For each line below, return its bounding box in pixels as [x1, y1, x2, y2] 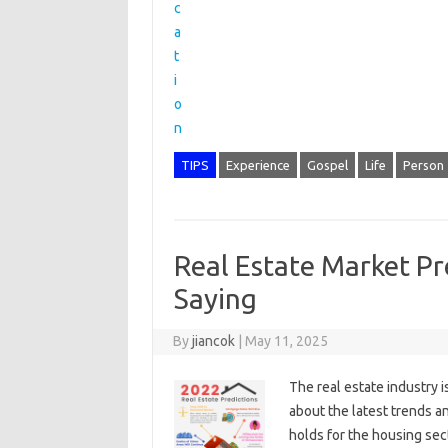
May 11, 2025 [245, 333, 329, 349]
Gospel [306, 158, 348, 172]
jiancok [192, 333, 236, 349]
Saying [173, 283, 257, 314]
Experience [225, 158, 290, 172]
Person [402, 158, 444, 172]
